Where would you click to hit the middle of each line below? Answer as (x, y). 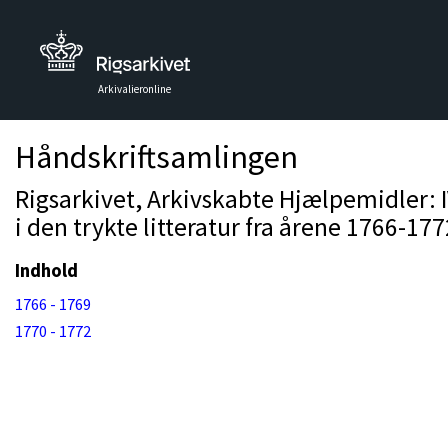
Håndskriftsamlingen (156, 157)
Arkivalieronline (134, 89)
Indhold (46, 270)
